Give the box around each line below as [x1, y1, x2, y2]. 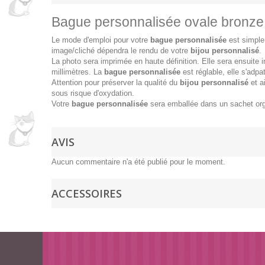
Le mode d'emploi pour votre [51, 35, 150, 44]
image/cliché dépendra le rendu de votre [51, 46, 190, 55]
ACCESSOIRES [51, 186, 122, 201]
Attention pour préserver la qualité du [51, 78, 180, 87]
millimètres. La [51, 67, 104, 76]
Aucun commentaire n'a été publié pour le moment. [51, 157, 225, 166]
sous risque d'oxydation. [51, 89, 137, 98]
